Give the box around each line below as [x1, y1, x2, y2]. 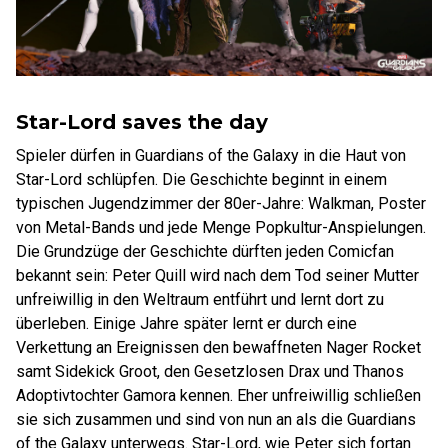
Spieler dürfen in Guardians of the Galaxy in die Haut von [16, 146, 406, 165]
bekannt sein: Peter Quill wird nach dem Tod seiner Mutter [16, 266, 419, 285]
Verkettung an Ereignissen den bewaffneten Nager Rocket [16, 338, 421, 357]
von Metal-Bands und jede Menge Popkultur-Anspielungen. [16, 218, 426, 237]
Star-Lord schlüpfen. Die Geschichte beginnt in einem [16, 170, 387, 189]
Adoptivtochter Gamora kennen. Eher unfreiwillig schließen [16, 386, 421, 405]
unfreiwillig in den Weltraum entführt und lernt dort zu [16, 290, 384, 309]
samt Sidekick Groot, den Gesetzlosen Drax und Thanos [16, 362, 404, 381]
